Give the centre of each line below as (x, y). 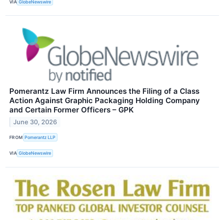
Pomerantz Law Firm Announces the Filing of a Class (104, 91)
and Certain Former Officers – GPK (71, 110)
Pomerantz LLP (40, 137)
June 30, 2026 (35, 122)
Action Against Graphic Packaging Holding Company (105, 101)
